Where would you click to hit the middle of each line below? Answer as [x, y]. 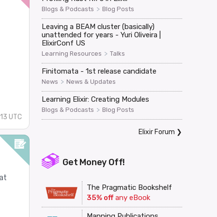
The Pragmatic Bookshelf [129, 188]
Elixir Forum [156, 132]
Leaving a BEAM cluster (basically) [98, 26]
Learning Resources [71, 53]
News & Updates [91, 81]
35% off [100, 198]
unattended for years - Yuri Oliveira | [101, 35]
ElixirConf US [63, 43]
